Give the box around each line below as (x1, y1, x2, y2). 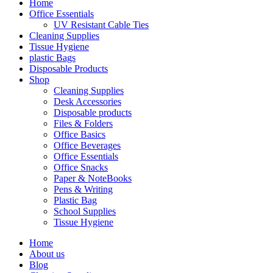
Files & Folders (54, 118, 113, 129)
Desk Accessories (54, 96, 121, 107)
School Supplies (54, 206, 116, 217)
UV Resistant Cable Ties (54, 19, 149, 30)
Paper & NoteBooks (54, 173, 132, 184)
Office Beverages (54, 140, 121, 151)
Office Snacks (54, 162, 108, 173)
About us (29, 249, 65, 260)
